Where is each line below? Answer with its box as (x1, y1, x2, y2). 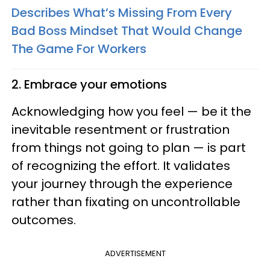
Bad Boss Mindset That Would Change (11, 22, 242, 40)
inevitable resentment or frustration (11, 121, 230, 139)
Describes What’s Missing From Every (11, 4, 232, 22)
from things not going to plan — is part (11, 139, 246, 157)
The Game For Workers (11, 40, 146, 58)
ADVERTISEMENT (104, 248, 166, 260)
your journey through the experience (11, 175, 233, 193)
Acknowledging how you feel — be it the (11, 103, 251, 121)
